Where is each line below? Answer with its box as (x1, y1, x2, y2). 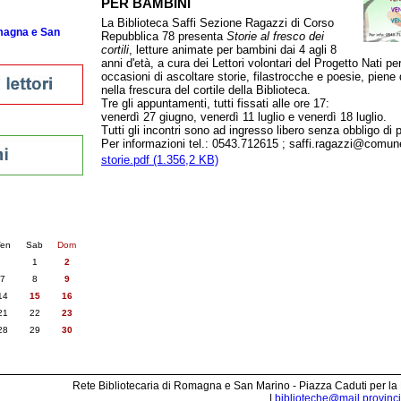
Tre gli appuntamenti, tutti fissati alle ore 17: (101, 97, 329, 110)
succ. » (4, 221, 38, 232)
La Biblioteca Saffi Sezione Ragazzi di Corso (101, 16, 334, 30)
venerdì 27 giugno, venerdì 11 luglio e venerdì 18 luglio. (101, 110, 387, 124)
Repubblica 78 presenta (101, 30, 226, 43)
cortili (101, 43, 129, 56)
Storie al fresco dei (226, 30, 324, 43)
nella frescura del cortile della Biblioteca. (101, 83, 311, 97)
